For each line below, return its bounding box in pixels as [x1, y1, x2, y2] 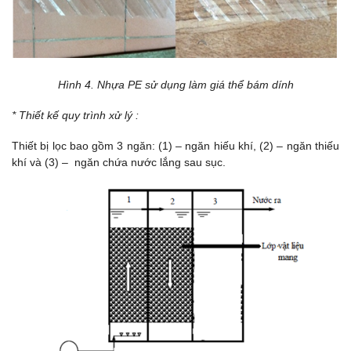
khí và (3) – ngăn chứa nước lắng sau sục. [12, 155, 226, 168]
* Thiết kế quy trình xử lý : [12, 108, 139, 121]
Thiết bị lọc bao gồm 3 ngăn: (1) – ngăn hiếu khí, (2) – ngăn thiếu [12, 139, 339, 152]
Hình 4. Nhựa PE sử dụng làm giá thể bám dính [57, 78, 294, 91]
